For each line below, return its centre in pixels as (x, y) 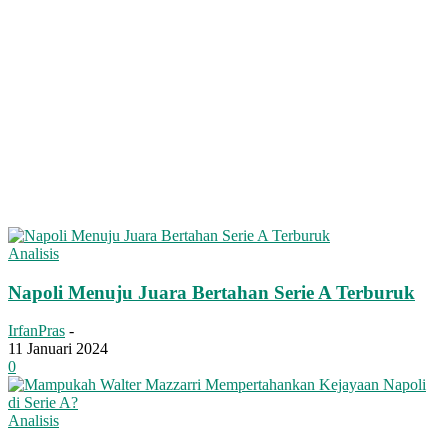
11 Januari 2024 (58, 349)
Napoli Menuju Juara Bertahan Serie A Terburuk (211, 292)
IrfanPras (36, 331)
